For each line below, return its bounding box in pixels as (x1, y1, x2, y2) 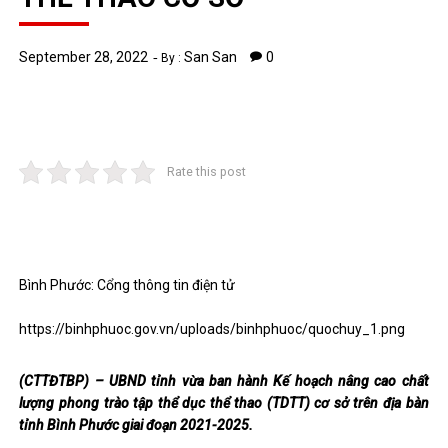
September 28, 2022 (19, 49, 149, 65)
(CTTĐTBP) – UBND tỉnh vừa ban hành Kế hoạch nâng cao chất (19, 373, 429, 389)
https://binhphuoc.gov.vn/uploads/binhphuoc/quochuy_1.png (19, 321, 406, 337)
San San (184, 49, 238, 65)
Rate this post (166, 164, 246, 179)
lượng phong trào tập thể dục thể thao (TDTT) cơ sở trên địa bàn (19, 395, 429, 411)
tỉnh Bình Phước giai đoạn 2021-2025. (19, 417, 254, 433)
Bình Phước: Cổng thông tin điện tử (19, 277, 236, 293)
